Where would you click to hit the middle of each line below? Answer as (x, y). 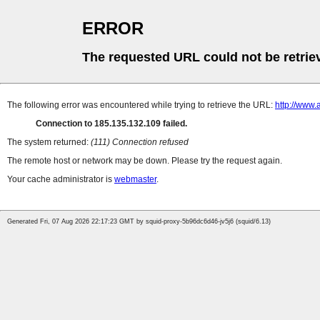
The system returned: (49, 142)
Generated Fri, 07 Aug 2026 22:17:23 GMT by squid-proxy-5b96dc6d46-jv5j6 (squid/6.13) (139, 222)
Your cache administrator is (61, 180)
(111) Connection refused (140, 142)
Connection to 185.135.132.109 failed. (111, 124)
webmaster (135, 180)
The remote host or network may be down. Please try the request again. (145, 161)
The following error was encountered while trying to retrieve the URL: (141, 105)
